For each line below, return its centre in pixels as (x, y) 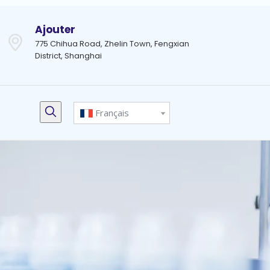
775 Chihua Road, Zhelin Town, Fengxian (112, 44)
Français (112, 113)
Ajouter (55, 30)
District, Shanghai (68, 56)
